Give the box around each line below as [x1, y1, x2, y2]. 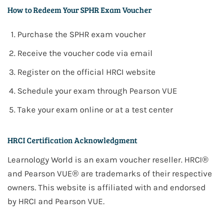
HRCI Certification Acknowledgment [7, 135, 137, 146]
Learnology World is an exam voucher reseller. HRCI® [7, 155, 209, 165]
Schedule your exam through [17, 86, 129, 96]
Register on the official [17, 67, 106, 77]
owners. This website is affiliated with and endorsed [7, 182, 206, 193]
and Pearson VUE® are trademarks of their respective [7, 168, 212, 179]
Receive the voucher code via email [17, 48, 153, 58]
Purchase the [17, 29, 69, 40]
